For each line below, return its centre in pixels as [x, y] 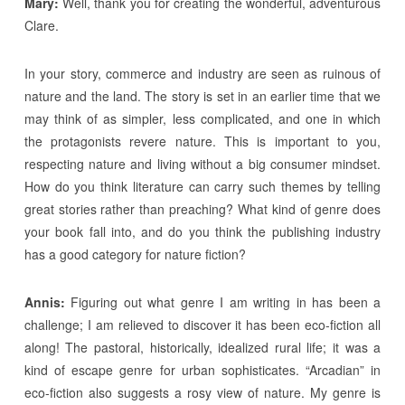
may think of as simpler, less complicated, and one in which [202, 118]
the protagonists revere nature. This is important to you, [202, 141]
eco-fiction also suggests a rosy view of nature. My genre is [202, 392]
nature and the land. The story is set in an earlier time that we [202, 95]
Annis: [44, 301]
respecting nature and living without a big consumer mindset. [202, 163]
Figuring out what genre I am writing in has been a [223, 301]
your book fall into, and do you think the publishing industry [202, 231]
